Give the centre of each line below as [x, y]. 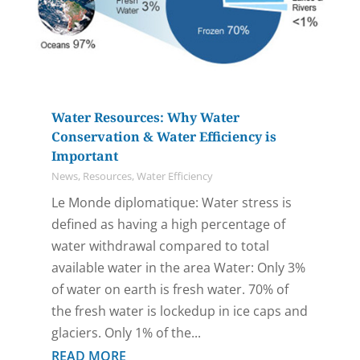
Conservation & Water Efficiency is [164, 137]
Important [84, 156]
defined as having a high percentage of [168, 225]
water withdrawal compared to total [160, 246]
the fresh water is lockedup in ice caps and [179, 311]
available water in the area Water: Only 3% [178, 268]
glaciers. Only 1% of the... [126, 333]
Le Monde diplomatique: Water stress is [171, 203]
